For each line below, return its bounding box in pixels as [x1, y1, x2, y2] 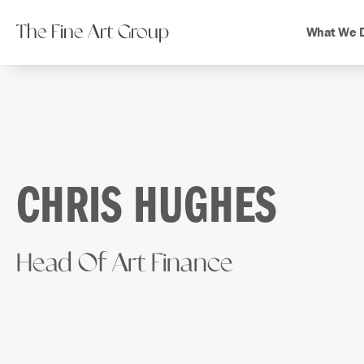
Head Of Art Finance [16, 251, 233, 276]
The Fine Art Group [16, 23, 169, 42]
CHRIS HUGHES [16, 187, 276, 231]
